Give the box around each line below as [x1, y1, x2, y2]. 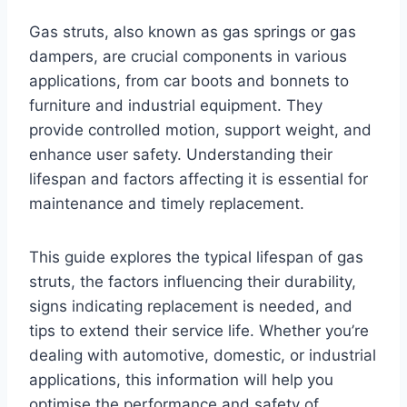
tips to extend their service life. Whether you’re [29, 321, 369, 340]
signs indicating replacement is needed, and [29, 296, 352, 315]
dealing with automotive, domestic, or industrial [29, 345, 376, 364]
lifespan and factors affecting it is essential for [29, 169, 368, 188]
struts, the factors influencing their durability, [29, 272, 356, 291]
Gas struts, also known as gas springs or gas [29, 22, 356, 41]
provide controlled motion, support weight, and [29, 120, 372, 139]
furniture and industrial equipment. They [29, 95, 323, 114]
